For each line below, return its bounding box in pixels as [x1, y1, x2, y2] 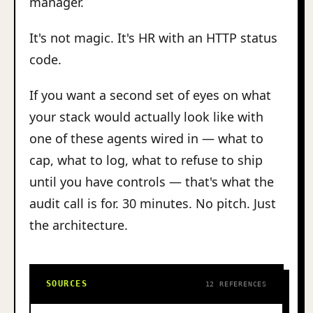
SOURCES [46, 279, 88, 289]
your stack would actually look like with [29, 108, 263, 125]
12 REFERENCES [205, 280, 267, 288]
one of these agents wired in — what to [29, 130, 263, 147]
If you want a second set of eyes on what [29, 87, 271, 103]
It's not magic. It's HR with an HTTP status [29, 29, 277, 46]
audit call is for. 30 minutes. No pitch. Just [29, 195, 276, 212]
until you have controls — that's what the [29, 173, 274, 190]
